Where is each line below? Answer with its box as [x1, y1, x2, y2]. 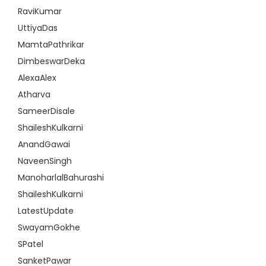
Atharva [18, 88, 50, 100]
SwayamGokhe [18, 221, 80, 233]
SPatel [18, 238, 43, 250]
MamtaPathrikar [18, 39, 84, 50]
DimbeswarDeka [18, 55, 85, 67]
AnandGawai [18, 138, 70, 150]
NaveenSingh [18, 155, 72, 167]
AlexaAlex [18, 72, 56, 84]
